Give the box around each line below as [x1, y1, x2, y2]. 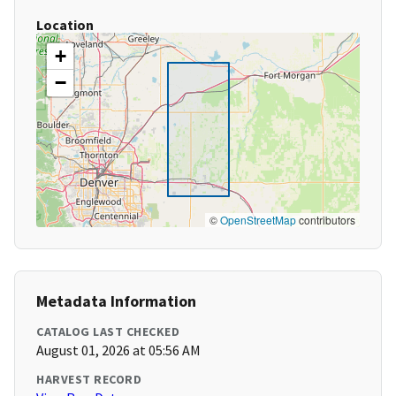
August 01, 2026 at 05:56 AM [36, 341, 201, 360]
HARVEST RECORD [36, 371, 141, 388]
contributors [296, 212, 355, 228]
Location [36, 16, 94, 34]
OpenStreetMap [220, 212, 296, 228]
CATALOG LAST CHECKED [36, 324, 179, 340]
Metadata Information [36, 291, 196, 312]
